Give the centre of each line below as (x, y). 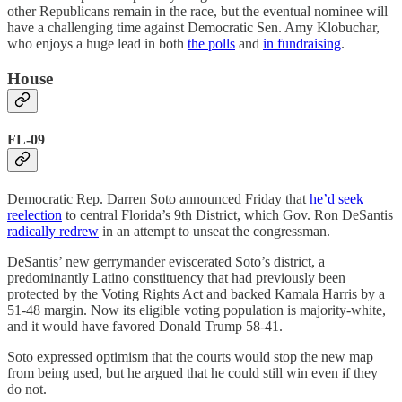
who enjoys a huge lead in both (97, 44)
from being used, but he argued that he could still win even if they (192, 373)
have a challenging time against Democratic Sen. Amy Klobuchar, (193, 28)
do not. (27, 389)
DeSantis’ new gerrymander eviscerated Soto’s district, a (166, 262)
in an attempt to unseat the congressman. (214, 232)
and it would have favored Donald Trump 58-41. (145, 327)
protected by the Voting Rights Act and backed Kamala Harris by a (196, 294)
